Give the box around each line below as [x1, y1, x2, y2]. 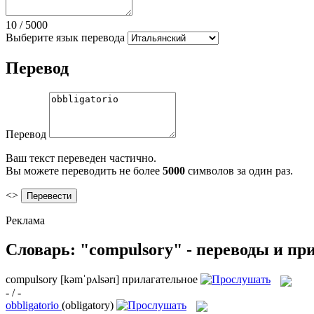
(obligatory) [62, 299, 114, 311]
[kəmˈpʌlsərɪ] [60, 273, 119, 286]
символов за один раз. [185, 164, 293, 177]
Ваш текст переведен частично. [6, 151, 156, 164]
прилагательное [122, 273, 198, 286]
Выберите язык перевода [6, 31, 125, 43]
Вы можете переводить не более [6, 164, 163, 177]
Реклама [6, 214, 45, 226]
